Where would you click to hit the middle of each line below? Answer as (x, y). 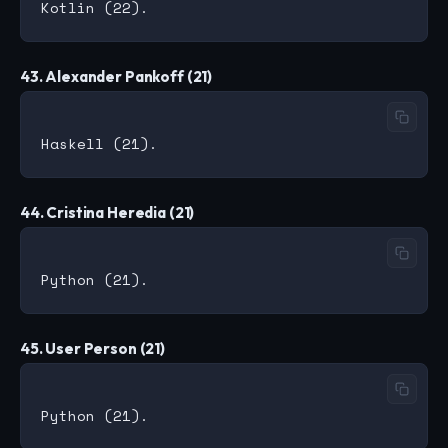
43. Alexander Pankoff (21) (116, 77)
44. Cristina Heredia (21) (107, 213)
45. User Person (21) (92, 349)
